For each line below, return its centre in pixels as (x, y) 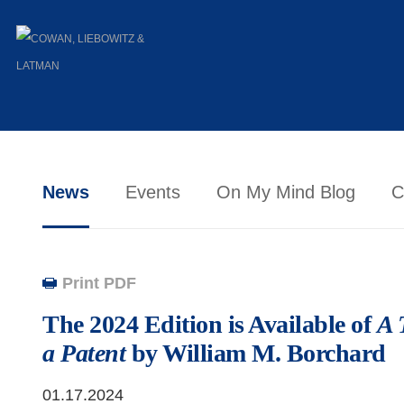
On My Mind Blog (286, 192)
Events (153, 192)
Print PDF (99, 283)
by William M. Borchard (256, 353)
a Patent (84, 353)
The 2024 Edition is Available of (210, 324)
